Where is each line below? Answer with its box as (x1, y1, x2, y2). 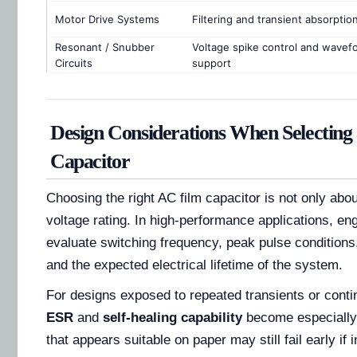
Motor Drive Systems (55, 13, 159, 26)
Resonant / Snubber (55, 41, 155, 54)
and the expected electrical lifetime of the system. (46, 257, 343, 273)
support (192, 57, 231, 70)
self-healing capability (103, 310, 242, 326)
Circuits (55, 57, 92, 70)
